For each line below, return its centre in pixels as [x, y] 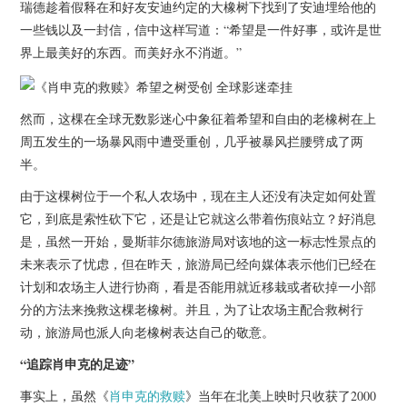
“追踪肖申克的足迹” [78, 363]
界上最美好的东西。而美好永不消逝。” [131, 53]
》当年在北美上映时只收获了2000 [281, 395]
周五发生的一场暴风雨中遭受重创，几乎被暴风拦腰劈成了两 [192, 141]
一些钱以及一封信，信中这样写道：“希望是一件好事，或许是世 [201, 30]
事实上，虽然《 [65, 395]
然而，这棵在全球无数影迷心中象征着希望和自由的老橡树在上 [199, 118]
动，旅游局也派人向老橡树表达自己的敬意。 [148, 332]
